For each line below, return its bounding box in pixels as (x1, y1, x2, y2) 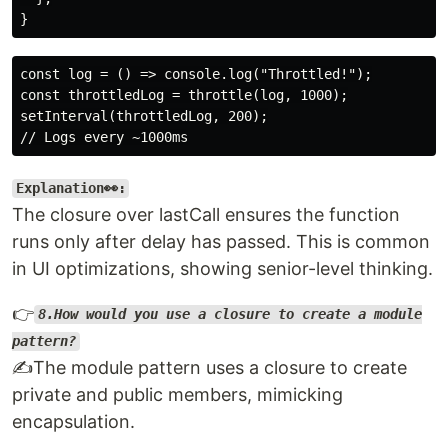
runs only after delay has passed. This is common (12, 230, 430, 252)
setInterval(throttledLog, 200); (20, 107, 268, 124)
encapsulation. (12, 410, 135, 432)
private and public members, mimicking (12, 383, 343, 405)
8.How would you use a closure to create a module (37, 306, 422, 323)
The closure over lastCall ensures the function (12, 203, 400, 225)
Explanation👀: (15, 180, 126, 197)
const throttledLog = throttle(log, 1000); (20, 86, 348, 103)
